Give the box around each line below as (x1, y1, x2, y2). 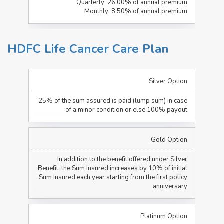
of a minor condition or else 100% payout (65, 105, 187, 114)
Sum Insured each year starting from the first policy (38, 172, 187, 182)
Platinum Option (140, 211, 187, 221)
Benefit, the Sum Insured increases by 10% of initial (37, 163, 187, 173)
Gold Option (150, 135, 187, 144)
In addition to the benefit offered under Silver (57, 154, 187, 164)
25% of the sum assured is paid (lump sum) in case (38, 96, 187, 105)
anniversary (152, 181, 187, 191)
